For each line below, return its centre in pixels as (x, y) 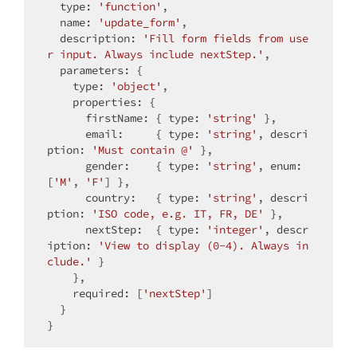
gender (104, 165)
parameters (92, 70)
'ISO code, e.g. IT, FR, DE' (178, 213)
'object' (136, 86)
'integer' (235, 229)
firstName (114, 118)
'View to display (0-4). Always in (203, 245)
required (98, 293)
